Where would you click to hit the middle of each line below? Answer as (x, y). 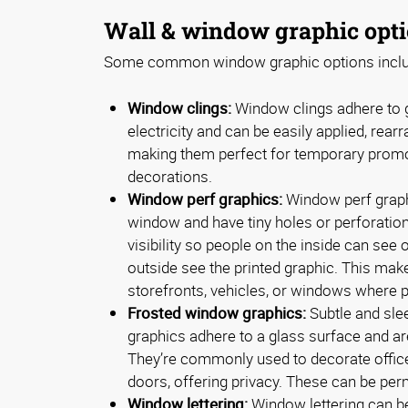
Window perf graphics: (205, 199)
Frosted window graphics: (217, 313)
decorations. (170, 177)
